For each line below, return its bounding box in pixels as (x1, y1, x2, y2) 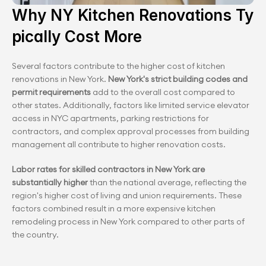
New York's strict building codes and (106, 74, 248, 84)
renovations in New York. (12, 74, 106, 84)
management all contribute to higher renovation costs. (12, 139, 226, 150)
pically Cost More (12, 27, 142, 46)
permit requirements (12, 87, 91, 97)
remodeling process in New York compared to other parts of (12, 216, 245, 227)
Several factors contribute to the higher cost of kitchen (12, 61, 225, 71)
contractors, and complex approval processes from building (12, 126, 249, 137)
